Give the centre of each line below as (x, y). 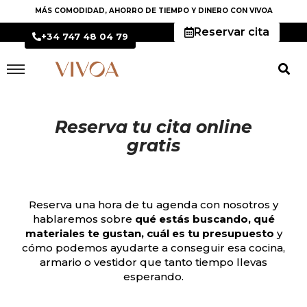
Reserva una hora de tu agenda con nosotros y (153, 204)
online (222, 126)
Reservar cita (232, 32)
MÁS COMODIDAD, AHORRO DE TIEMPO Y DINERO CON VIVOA (153, 11)
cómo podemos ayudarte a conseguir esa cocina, (153, 247)
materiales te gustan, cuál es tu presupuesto (149, 233)
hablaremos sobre (84, 219)
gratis (153, 145)
